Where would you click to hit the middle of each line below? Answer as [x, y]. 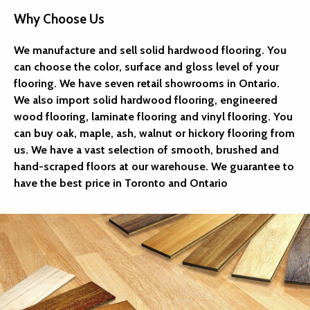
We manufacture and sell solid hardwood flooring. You [150, 50]
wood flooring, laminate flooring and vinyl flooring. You [153, 116]
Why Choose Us [59, 19]
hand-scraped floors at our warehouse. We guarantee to [154, 166]
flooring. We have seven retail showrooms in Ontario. [147, 83]
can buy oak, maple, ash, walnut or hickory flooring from [154, 133]
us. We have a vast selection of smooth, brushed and [146, 149]
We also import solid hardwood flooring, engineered [146, 100]
